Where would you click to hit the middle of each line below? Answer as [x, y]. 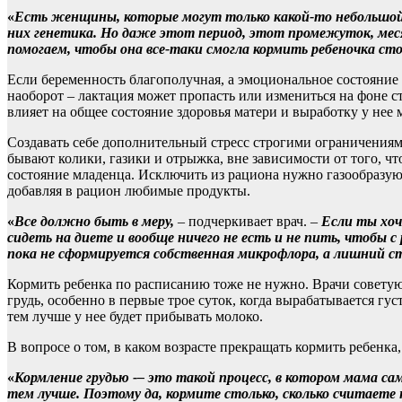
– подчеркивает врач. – [248, 221]
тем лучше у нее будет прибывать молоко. [135, 316]
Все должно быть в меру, [94, 221]
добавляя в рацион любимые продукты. [129, 190]
